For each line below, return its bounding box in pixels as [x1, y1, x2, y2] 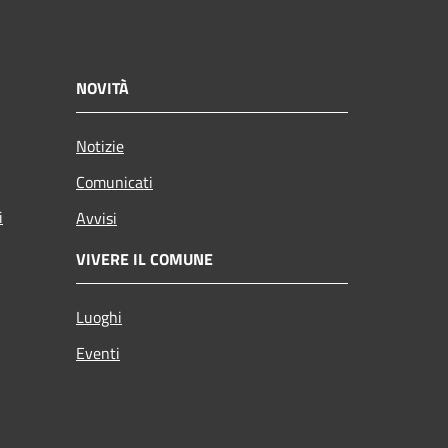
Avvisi [76, 205, 117, 230]
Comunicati [76, 169, 153, 194]
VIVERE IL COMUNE [76, 246, 213, 271]
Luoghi [76, 304, 122, 329]
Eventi [76, 340, 120, 365]
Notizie [76, 133, 124, 158]
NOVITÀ [76, 75, 129, 100]
